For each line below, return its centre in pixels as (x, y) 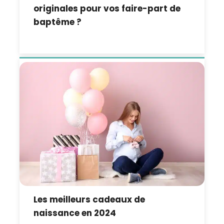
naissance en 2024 (75, 213)
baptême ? (58, 22)
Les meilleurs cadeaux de (89, 200)
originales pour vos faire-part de (107, 9)
